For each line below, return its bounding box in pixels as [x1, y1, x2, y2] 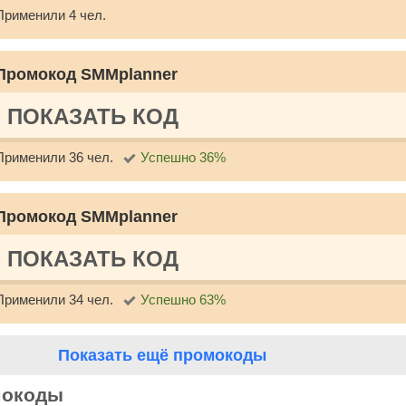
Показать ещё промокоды [58, 345, 266, 364]
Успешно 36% [140, 149, 226, 165]
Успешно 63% [140, 291, 226, 307]
